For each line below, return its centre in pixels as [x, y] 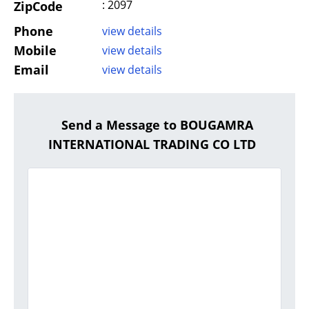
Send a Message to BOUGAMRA [157, 125]
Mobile [35, 51]
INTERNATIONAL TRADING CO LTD [152, 144]
